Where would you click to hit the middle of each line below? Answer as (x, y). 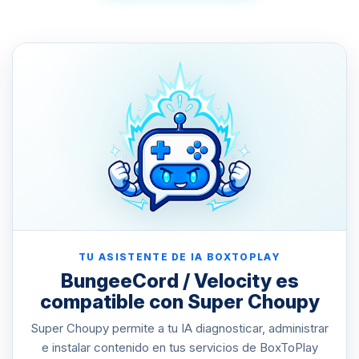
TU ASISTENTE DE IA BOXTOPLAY (179, 256)
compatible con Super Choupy (179, 301)
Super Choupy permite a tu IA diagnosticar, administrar (179, 328)
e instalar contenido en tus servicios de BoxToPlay (179, 347)
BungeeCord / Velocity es (179, 280)
